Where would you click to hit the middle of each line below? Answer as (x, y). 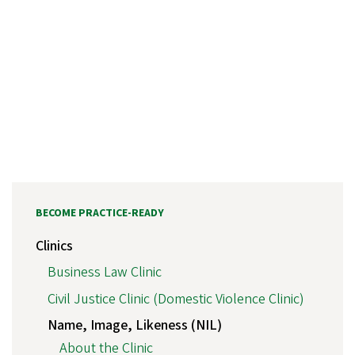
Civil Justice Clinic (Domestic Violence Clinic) (176, 299)
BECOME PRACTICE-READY (100, 213)
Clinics (54, 246)
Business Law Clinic (105, 273)
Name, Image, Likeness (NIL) (135, 326)
